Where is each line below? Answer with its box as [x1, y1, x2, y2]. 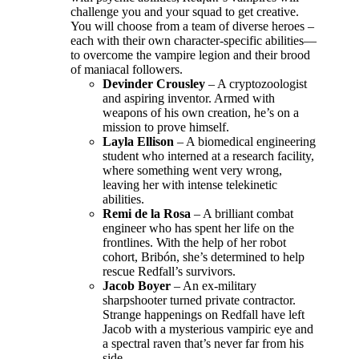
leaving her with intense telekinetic [103, 177, 277, 192]
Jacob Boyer [103, 278, 171, 292]
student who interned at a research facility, [103, 148, 314, 163]
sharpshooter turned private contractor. [103, 292, 296, 307]
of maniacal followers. [71, 62, 183, 76]
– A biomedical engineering [174, 134, 316, 148]
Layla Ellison [103, 134, 174, 148]
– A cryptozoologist [205, 76, 307, 91]
